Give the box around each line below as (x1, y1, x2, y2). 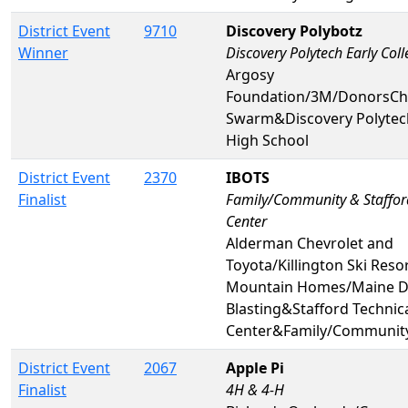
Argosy (226, 64, 274, 85)
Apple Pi (226, 357, 284, 378)
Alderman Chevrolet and (226, 232, 393, 253)
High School (226, 129, 309, 150)
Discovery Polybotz (226, 20, 362, 41)
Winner (18, 42, 68, 63)
